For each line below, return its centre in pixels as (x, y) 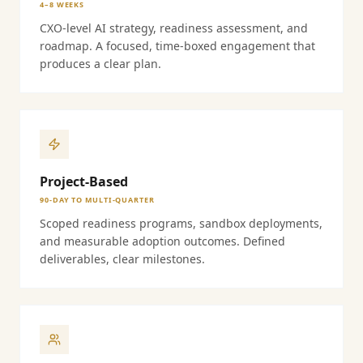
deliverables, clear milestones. (122, 259)
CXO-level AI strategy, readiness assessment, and (174, 28)
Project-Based (84, 181)
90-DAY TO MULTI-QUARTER (97, 200)
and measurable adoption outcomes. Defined (162, 241)
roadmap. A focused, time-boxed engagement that (177, 46)
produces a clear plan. (100, 64)
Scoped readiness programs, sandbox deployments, (181, 223)
